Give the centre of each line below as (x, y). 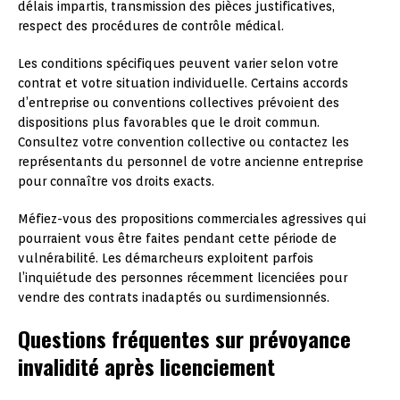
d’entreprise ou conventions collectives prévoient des (179, 102)
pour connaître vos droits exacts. (116, 181)
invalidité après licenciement (146, 366)
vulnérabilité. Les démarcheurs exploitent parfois (166, 258)
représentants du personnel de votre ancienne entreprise (191, 161)
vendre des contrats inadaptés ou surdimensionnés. (174, 297)
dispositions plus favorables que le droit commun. (169, 122)
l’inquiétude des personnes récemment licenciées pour (183, 277)
